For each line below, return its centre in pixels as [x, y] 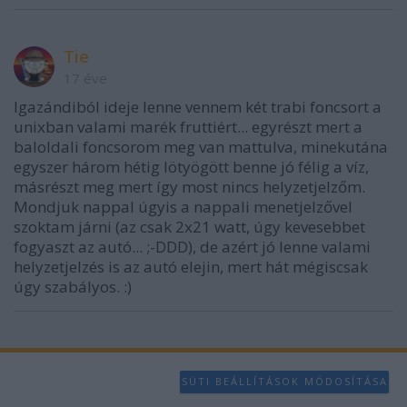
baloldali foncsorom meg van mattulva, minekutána [201, 146]
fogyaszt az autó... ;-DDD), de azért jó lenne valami [192, 246]
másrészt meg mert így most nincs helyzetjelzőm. [189, 186]
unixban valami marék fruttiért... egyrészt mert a [188, 126]
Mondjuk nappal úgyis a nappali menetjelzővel [183, 206]
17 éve [85, 78]
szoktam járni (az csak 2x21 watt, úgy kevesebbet [189, 226]
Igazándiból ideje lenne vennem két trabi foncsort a [198, 106]
